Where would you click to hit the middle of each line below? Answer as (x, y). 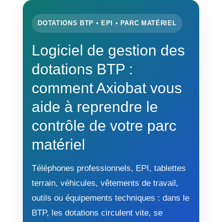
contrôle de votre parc (104, 126)
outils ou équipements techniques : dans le (111, 198)
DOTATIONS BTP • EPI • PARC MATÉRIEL (107, 23)
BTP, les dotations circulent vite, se (97, 213)
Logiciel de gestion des (109, 50)
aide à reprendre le (95, 107)
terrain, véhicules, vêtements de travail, (105, 183)
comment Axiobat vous (107, 88)
